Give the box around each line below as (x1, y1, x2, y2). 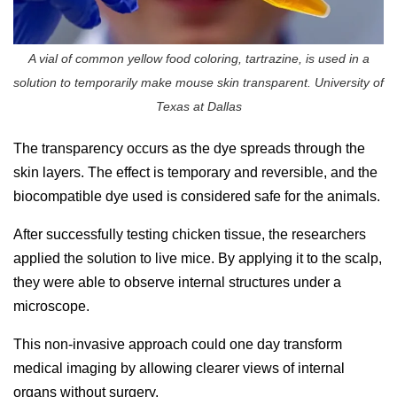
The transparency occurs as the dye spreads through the (13, 140, 365, 156)
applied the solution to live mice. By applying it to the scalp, (13, 250, 382, 266)
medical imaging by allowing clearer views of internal (13, 360, 345, 376)
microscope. (13, 298, 90, 314)
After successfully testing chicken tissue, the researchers (13, 226, 366, 242)
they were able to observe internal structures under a (13, 274, 341, 290)
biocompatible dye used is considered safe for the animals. (13, 188, 380, 204)
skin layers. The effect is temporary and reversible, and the (13, 164, 378, 180)
